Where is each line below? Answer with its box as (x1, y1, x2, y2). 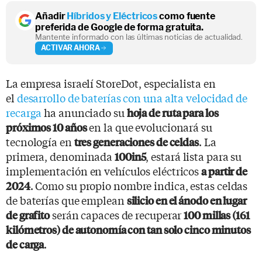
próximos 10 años (6, 119, 87, 135)
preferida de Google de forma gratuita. (35, 21, 204, 33)
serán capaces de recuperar (50, 206, 184, 222)
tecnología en (6, 133, 74, 149)
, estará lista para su (146, 148, 242, 164)
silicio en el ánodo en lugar (126, 192, 247, 208)
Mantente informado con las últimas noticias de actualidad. (35, 32, 243, 42)
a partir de (201, 163, 248, 178)
